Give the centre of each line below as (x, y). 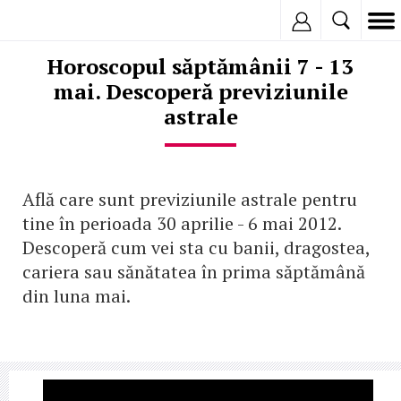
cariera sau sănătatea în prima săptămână (194, 272)
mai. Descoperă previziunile (200, 91)
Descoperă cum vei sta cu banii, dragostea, (196, 247)
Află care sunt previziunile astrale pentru (190, 199)
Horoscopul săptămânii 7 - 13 (200, 66)
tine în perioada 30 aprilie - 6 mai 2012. (182, 223)
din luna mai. (77, 296)
